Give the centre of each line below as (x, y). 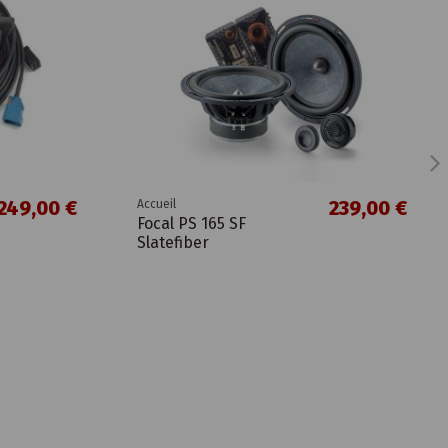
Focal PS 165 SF (191, 224)
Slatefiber (172, 243)
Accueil (156, 204)
